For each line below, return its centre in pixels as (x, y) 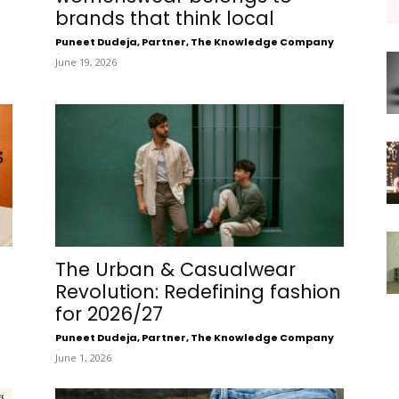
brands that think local (164, 18)
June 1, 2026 (83, 357)
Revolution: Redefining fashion (198, 291)
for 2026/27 (109, 313)
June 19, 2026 (85, 61)
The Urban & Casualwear (175, 269)
